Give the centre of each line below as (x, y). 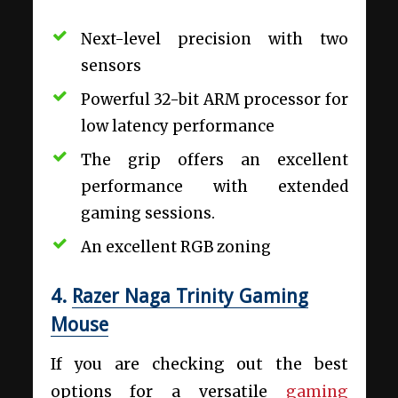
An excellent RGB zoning (175, 247)
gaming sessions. (147, 213)
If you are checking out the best (199, 364)
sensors (112, 65)
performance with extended (214, 186)
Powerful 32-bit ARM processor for (214, 99)
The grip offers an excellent (214, 159)
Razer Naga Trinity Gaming (190, 297)
